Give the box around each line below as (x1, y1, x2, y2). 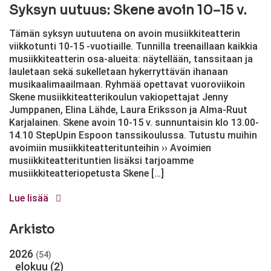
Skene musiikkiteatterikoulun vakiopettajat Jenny (9, 91, 228, 103)
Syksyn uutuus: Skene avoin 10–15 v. (9, 2, 247, 18)
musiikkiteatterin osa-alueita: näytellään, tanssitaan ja (9, 53, 253, 65)
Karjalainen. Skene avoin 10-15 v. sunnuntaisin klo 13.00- (9, 117, 259, 128)
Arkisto (9, 222, 54, 237)
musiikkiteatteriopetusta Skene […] (9, 168, 164, 179)
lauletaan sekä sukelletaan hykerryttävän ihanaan (9, 66, 228, 77)
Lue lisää (9, 192, 51, 204)
